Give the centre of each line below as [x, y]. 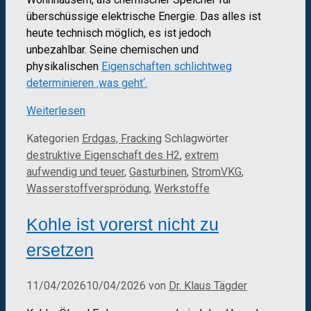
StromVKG [217, 172]
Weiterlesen [56, 111]
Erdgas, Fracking [122, 139]
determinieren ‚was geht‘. [87, 83]
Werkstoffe [182, 189]
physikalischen [64, 67]
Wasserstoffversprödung [88, 189]
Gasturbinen [158, 172]
